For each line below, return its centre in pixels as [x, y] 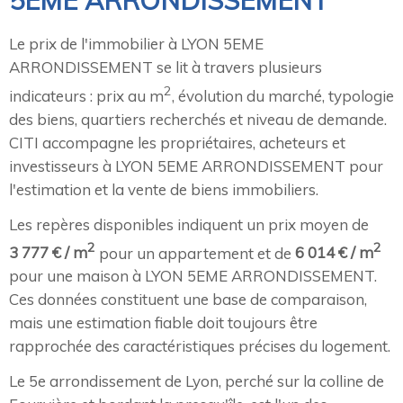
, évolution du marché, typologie [283, 95]
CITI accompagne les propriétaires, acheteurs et [177, 142]
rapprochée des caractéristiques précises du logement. [200, 346]
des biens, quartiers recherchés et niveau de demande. [198, 119]
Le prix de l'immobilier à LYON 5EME [136, 44]
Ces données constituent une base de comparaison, [188, 300]
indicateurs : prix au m [86, 95]
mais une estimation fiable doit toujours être [163, 323]
